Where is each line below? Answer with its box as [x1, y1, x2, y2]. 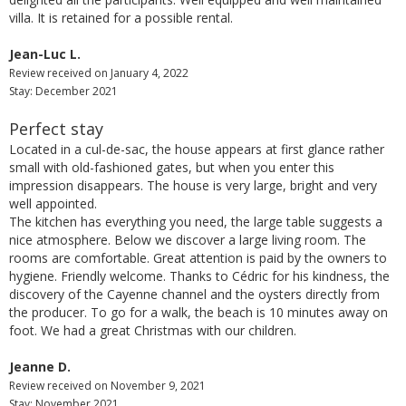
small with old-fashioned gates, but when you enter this [9, 159, 334, 177]
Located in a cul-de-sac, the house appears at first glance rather [9, 140, 384, 159]
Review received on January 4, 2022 [9, 65, 188, 82]
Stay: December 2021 [9, 83, 118, 100]
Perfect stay [9, 118, 103, 140]
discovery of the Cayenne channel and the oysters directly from [9, 285, 380, 304]
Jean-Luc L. [9, 45, 81, 63]
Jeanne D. [9, 358, 71, 376]
